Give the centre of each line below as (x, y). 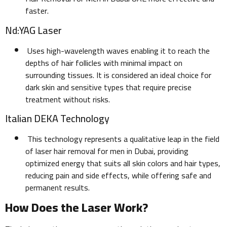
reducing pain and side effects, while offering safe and (118, 175)
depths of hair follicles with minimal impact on (104, 63)
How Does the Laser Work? (77, 208)
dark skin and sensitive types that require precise (108, 87)
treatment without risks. (68, 99)
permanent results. (58, 187)
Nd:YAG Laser (33, 30)
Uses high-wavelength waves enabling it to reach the (118, 50)
